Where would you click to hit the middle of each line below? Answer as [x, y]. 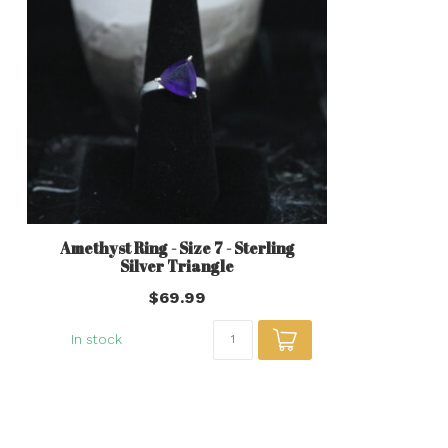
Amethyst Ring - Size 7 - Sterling [177, 248]
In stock [96, 339]
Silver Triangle [177, 266]
